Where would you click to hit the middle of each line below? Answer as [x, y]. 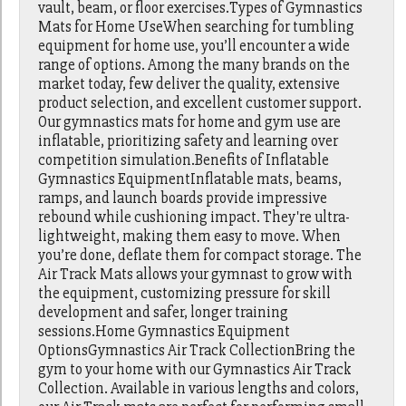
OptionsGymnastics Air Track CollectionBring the [197, 351]
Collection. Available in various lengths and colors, [199, 389]
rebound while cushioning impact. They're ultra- [194, 217]
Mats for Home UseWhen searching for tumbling [197, 27]
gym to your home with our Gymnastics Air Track [195, 370]
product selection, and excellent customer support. [200, 103]
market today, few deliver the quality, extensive [189, 84]
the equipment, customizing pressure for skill [185, 294]
